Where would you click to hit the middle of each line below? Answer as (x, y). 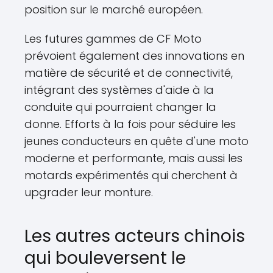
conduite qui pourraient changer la (120, 107)
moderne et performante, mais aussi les (133, 158)
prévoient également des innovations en (134, 56)
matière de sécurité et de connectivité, (129, 73)
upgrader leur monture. (89, 192)
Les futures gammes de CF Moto (113, 39)
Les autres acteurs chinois (135, 236)
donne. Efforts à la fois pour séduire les (130, 124)
